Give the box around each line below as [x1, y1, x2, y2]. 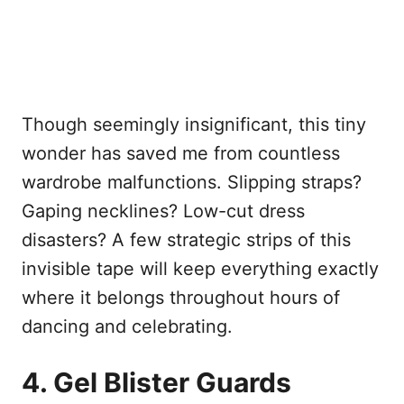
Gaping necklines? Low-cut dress [22, 199, 305, 222]
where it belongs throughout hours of [22, 286, 340, 308]
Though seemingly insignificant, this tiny [22, 113, 366, 135]
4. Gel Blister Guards [22, 365, 291, 399]
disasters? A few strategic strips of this [22, 228, 351, 251]
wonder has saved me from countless [22, 142, 340, 164]
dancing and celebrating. [22, 315, 233, 337]
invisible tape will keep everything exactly [22, 257, 379, 280]
